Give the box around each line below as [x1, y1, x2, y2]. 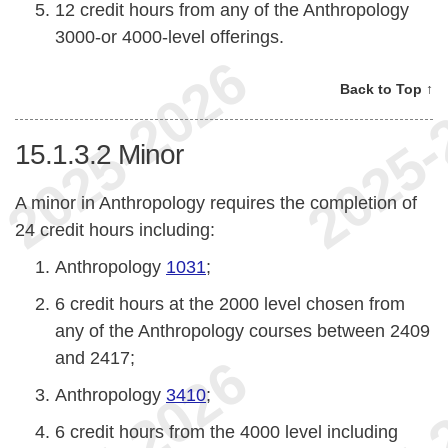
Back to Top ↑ [340, 81, 433, 98]
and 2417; [55, 347, 135, 368]
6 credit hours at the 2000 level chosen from [55, 293, 405, 314]
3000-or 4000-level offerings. [55, 27, 284, 48]
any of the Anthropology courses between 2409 [55, 320, 430, 341]
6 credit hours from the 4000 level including [55, 421, 398, 442]
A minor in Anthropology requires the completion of [15, 192, 417, 213]
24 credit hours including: [15, 219, 215, 240]
